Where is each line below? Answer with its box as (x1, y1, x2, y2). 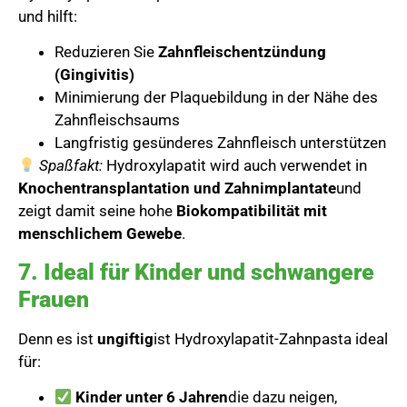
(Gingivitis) (55, 65, 134, 84)
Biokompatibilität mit (176, 202, 327, 221)
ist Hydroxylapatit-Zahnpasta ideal (154, 329, 388, 348)
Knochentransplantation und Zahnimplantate (18, 179, 336, 198)
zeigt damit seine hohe (18, 202, 176, 221)
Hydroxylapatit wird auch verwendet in (103, 156, 368, 175)
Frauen (18, 285, 89, 313)
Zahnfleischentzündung (158, 43, 326, 62)
